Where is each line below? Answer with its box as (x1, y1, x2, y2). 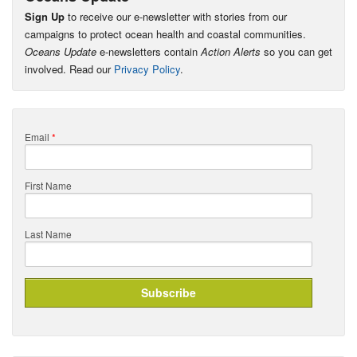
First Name (25, 178, 72, 193)
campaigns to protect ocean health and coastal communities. (25, 26, 306, 42)
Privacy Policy (114, 61, 180, 77)
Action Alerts (201, 44, 261, 60)
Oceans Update (25, 44, 96, 60)
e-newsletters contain (96, 44, 201, 60)
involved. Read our (25, 61, 114, 77)
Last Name (25, 227, 72, 241)
